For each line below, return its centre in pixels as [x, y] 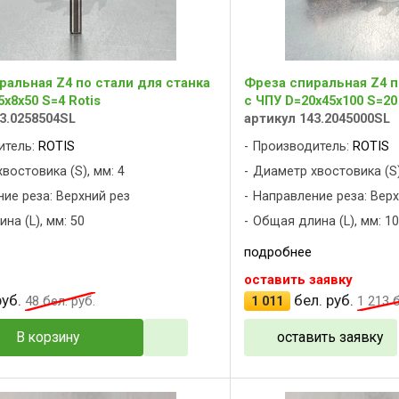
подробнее [278, 252]
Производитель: [303, 146]
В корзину [47, 338]
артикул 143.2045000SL [317, 118]
